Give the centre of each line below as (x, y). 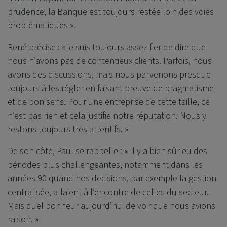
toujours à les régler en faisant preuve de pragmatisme (111, 89)
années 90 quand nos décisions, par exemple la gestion (112, 179)
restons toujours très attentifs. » (68, 130)
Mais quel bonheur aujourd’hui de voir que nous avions (111, 206)
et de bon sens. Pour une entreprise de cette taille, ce (109, 102)
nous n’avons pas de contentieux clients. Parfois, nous (110, 61)
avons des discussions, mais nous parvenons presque (109, 75)
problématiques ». (42, 26)
